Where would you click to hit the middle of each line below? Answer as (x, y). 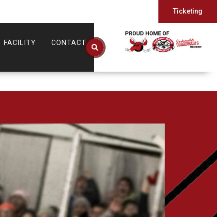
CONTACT (69, 43)
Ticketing (188, 11)
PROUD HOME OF (147, 34)
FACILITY (20, 43)
